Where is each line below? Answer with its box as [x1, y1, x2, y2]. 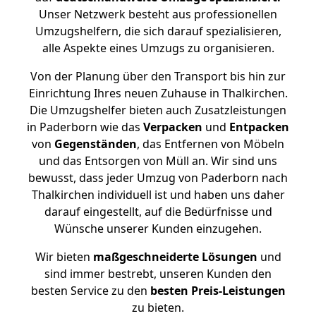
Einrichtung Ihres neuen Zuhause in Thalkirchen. [28, 85, 288, 101]
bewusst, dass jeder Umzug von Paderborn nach [28, 170, 288, 186]
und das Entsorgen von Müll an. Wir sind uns [39, 153, 277, 169]
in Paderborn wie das [27, 119, 143, 135]
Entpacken [229, 119, 289, 135]
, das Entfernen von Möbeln [137, 136, 284, 152]
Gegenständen [54, 136, 137, 152]
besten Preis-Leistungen [150, 283, 286, 298]
